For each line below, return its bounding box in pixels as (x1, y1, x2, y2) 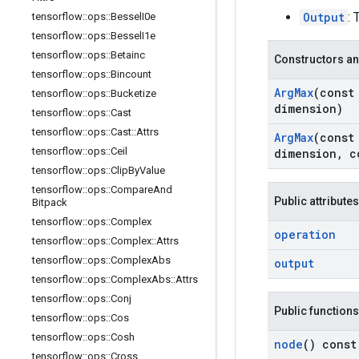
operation (274, 227, 336, 242)
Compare (111, 184, 153, 196)
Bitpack (32, 196, 67, 208)
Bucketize (111, 87, 156, 99)
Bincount (111, 68, 151, 80)
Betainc (111, 49, 145, 61)
